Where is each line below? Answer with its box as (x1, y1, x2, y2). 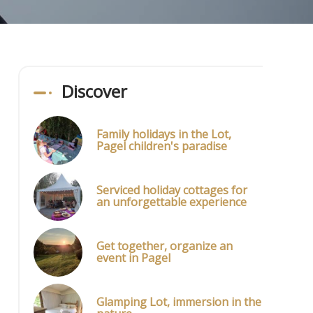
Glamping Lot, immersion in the (96, 294, 261, 310)
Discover (61, 80, 127, 103)
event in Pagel (96, 250, 170, 265)
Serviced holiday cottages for (96, 182, 247, 198)
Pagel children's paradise (96, 138, 227, 154)
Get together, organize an (96, 238, 233, 254)
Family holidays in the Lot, (96, 126, 231, 142)
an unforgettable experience (96, 194, 247, 210)
